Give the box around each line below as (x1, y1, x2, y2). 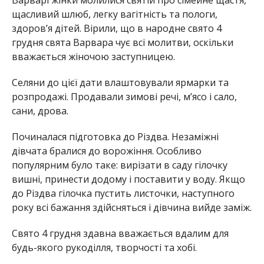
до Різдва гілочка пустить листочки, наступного (11, 187, 235, 200)
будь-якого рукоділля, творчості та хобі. (11, 241, 197, 255)
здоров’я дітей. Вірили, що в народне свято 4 (11, 22, 222, 35)
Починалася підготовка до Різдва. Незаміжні (11, 130, 219, 144)
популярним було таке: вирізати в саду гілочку (11, 159, 227, 172)
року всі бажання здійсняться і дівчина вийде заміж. (11, 201, 252, 214)
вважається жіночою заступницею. (11, 50, 175, 64)
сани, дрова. (11, 104, 68, 118)
